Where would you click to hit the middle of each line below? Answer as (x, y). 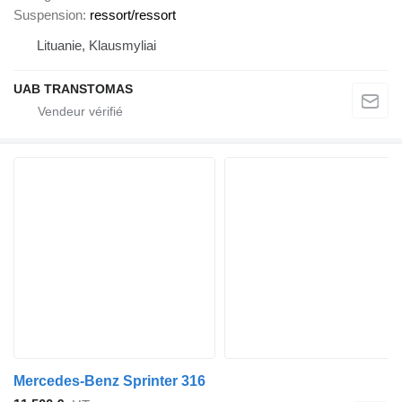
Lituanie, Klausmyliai (96, 45)
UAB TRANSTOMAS (73, 88)
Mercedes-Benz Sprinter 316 (109, 380)
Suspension (48, 14)
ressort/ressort (133, 14)
